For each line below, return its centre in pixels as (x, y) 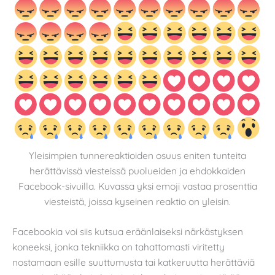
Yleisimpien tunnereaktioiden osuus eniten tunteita (137, 156)
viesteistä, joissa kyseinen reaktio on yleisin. (137, 202)
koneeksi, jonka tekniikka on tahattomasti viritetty (118, 246)
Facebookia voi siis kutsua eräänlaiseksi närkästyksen (128, 231)
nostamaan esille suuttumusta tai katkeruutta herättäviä (134, 262)
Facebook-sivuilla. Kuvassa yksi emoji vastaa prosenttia (137, 186)
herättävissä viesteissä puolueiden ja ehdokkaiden (137, 171)
